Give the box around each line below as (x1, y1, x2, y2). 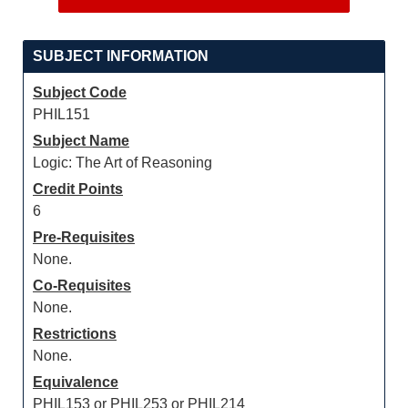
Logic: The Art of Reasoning (33, 155, 212, 170)
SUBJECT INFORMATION (33, 48, 209, 64)
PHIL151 (33, 107, 90, 122)
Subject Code (33, 85, 127, 100)
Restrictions (33, 326, 117, 342)
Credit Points (33, 181, 123, 197)
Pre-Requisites (33, 229, 135, 245)
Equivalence (33, 374, 118, 390)
